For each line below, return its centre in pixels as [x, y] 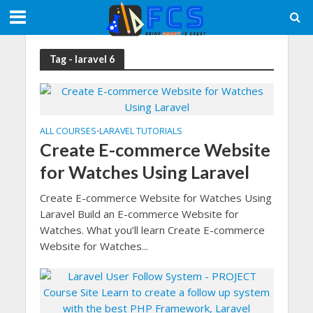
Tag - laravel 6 [82, 59]
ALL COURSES [68, 131]
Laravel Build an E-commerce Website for [139, 214]
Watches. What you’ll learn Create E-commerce [152, 230]
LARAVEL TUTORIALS [140, 131]
